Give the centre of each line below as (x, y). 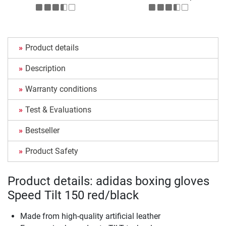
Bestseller (42, 131)
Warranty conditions (61, 89)
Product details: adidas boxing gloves (108, 181)
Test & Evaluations (58, 110)
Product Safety (52, 151)
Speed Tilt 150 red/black (73, 195)
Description (45, 69)
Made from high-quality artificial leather (90, 216)
